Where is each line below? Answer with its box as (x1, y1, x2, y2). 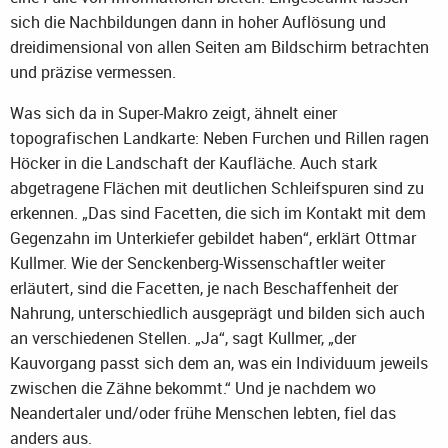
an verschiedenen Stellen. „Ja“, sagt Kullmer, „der (10, 326, 356, 349)
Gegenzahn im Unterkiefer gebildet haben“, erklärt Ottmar (10, 226, 416, 249)
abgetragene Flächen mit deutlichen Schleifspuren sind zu (10, 176, 424, 199)
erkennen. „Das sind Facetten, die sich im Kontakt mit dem (10, 201, 426, 224)
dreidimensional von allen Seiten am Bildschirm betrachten (10, 35, 429, 58)
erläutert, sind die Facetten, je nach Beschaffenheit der (10, 276, 398, 299)
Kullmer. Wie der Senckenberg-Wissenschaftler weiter (10, 251, 385, 274)
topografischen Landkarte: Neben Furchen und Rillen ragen (10, 126, 429, 149)
